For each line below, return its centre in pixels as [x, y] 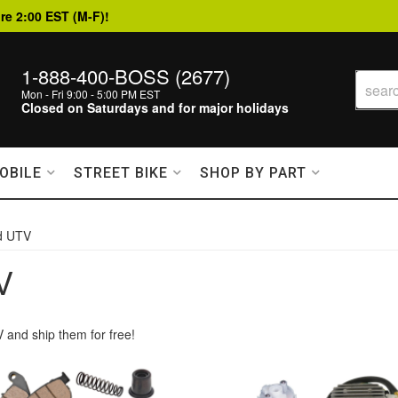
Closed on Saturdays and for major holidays [155, 107]
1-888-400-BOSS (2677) [126, 76]
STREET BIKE [121, 173]
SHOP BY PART [253, 173]
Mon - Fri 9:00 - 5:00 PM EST [91, 94]
